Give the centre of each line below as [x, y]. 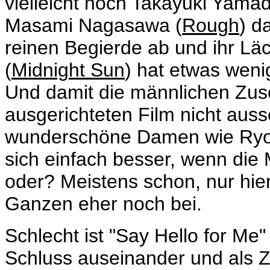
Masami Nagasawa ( [93, 25]
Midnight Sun [68, 70]
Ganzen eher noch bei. [103, 204]
